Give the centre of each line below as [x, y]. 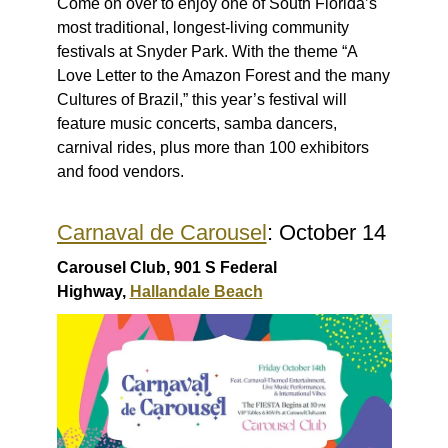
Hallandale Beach [196, 291]
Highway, [93, 291]
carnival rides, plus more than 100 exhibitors [212, 147]
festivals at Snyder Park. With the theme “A [206, 51]
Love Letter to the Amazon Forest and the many [223, 75]
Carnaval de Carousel [161, 232]
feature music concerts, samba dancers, [196, 123]
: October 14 [326, 232]
